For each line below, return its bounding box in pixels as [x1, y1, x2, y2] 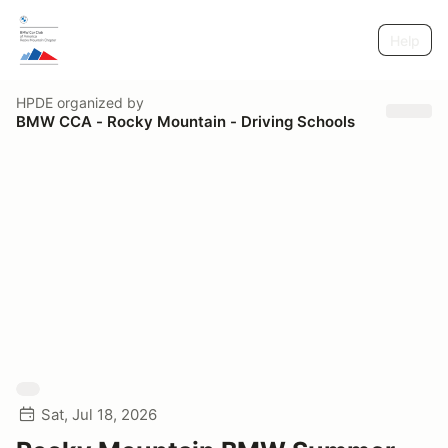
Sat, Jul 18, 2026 [41, 405, 157, 424]
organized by [53, 93, 144, 111]
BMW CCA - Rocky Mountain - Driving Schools [16, 111, 355, 131]
